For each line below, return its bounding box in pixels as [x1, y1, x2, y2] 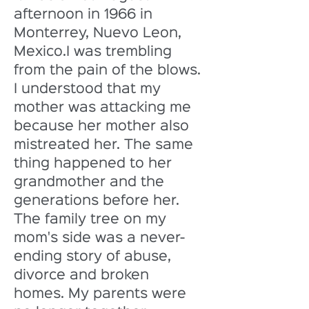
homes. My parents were [14, 288, 190, 300]
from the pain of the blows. [14, 64, 205, 77]
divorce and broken [14, 269, 153, 281]
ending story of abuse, [14, 250, 175, 263]
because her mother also [14, 120, 193, 132]
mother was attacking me [14, 101, 195, 114]
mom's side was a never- [14, 232, 185, 244]
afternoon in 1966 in [14, 8, 157, 21]
